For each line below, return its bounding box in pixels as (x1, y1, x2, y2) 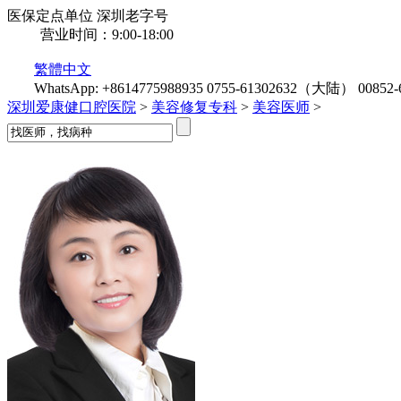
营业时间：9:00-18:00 (40, 27, 174, 42)
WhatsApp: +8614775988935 (34, 81, 203, 96)
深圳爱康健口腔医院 (7, 99, 136, 115)
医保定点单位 (7, 8, 93, 23)
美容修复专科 (151, 99, 237, 115)
